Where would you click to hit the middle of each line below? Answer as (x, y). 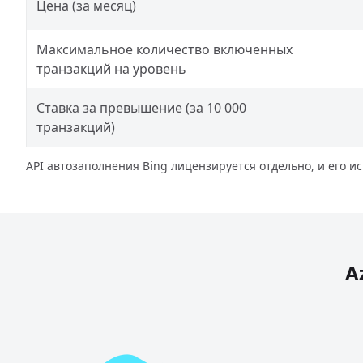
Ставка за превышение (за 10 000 (141, 108)
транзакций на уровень (111, 69)
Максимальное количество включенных (164, 49)
